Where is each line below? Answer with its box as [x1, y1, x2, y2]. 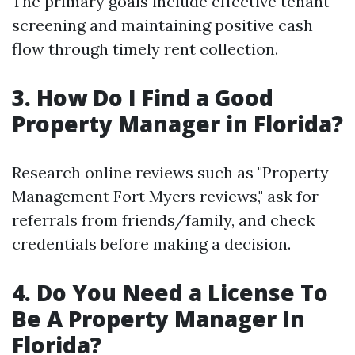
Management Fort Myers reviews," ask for [12, 186, 319, 206]
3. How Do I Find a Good [12, 82, 273, 113]
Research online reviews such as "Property [12, 162, 329, 182]
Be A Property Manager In [12, 303, 305, 334]
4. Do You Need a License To [12, 277, 328, 307]
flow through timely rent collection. [12, 39, 278, 59]
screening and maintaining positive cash [12, 15, 313, 35]
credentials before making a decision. [12, 234, 291, 254]
